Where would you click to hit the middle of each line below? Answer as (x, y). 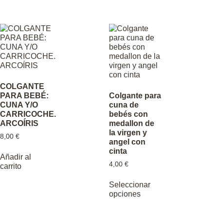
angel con (127, 142)
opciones (125, 194)
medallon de (132, 124)
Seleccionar (130, 184)
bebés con (128, 114)
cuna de (124, 105)
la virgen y (128, 133)
